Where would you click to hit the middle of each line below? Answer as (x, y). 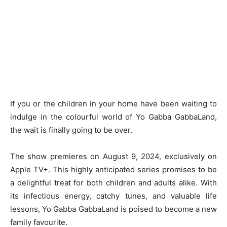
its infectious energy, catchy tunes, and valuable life (113, 196)
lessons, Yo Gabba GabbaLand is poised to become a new (113, 209)
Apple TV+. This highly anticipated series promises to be (113, 169)
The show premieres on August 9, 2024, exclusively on (113, 156)
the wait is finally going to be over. (71, 130)
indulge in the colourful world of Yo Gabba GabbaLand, (113, 117)
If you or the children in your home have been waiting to (113, 104)
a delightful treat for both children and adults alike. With (113, 183)
